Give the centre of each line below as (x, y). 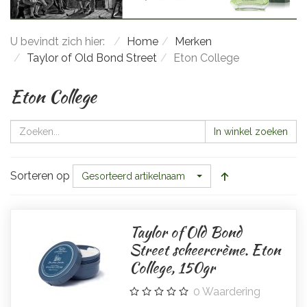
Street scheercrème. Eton (205, 250)
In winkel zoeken (251, 132)
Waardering (232, 292)
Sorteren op (40, 176)
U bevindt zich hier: (60, 42)
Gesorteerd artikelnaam (133, 176)
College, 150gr (173, 268)
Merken (193, 42)
